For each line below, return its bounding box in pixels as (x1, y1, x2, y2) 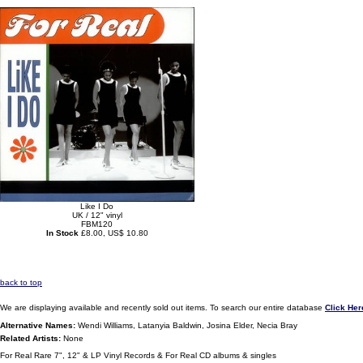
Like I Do (80, 202, 114, 211)
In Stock (46, 228, 79, 237)
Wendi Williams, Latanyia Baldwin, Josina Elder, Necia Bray (75, 321, 297, 330)
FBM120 (81, 220, 113, 228)
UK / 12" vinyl (72, 211, 122, 220)
